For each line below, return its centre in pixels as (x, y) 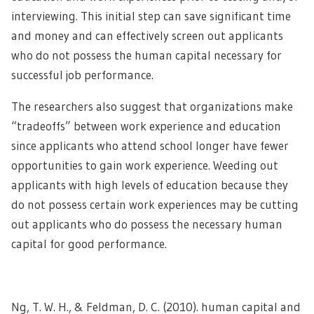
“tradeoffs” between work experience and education (146, 126)
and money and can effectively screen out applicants (147, 35)
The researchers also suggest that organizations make (152, 106)
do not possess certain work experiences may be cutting (155, 204)
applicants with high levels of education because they (150, 185)
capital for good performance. (89, 244)
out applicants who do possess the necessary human (147, 224)
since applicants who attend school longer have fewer (150, 145)
